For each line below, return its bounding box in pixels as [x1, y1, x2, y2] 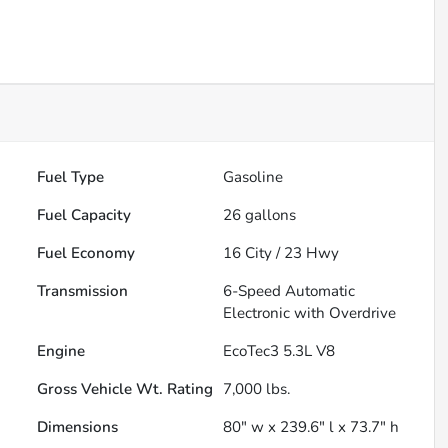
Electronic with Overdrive [223, 303, 397, 324]
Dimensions [37, 417, 119, 438]
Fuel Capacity [37, 205, 132, 226]
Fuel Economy [37, 243, 136, 264]
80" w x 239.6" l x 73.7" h [223, 417, 400, 438]
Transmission [37, 281, 129, 302]
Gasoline [223, 167, 284, 188]
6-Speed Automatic [223, 281, 356, 302]
